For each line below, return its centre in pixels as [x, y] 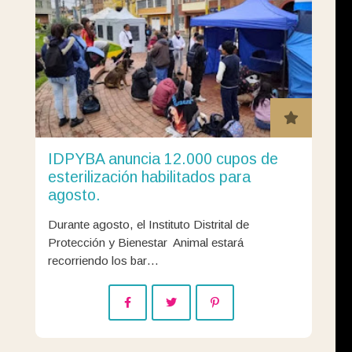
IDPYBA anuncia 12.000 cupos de [163, 158]
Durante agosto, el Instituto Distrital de [148, 224]
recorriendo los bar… [103, 260]
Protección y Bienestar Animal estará [146, 242]
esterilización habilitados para [149, 176]
